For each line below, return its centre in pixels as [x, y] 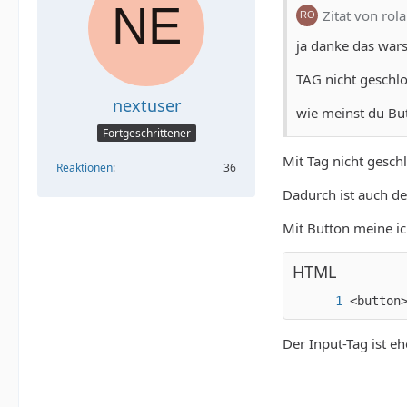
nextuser [146, 106]
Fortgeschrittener [146, 133]
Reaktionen [84, 167]
